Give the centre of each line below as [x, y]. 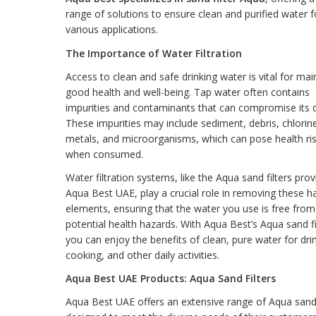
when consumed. [104, 154]
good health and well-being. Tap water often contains [187, 92]
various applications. [111, 30]
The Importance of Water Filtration [153, 53]
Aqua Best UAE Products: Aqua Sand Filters [170, 279]
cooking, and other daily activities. [142, 255]
